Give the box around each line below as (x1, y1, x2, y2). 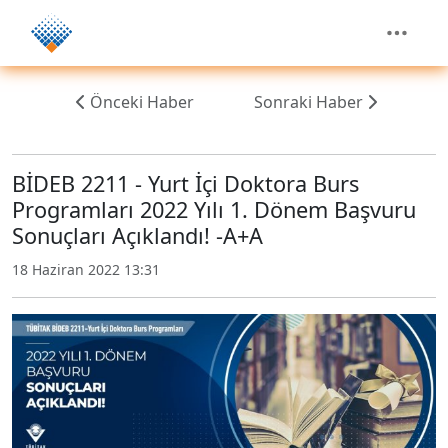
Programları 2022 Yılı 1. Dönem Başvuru (12, 195, 416, 224)
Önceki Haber (90, 91, 195, 113)
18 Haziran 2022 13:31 (12, 260, 160, 279)
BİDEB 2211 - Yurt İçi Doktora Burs (12, 169, 359, 198)
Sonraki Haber (253, 91, 363, 113)
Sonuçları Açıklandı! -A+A (12, 221, 263, 250)
